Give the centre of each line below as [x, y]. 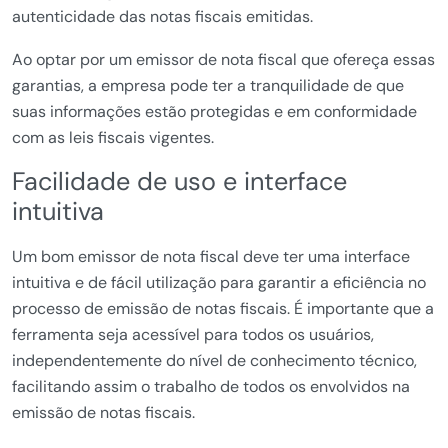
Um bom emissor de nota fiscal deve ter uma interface [211, 256]
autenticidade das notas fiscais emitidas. [162, 16]
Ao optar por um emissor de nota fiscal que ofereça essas [223, 59]
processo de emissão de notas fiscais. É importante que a [223, 308]
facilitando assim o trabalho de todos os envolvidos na [211, 386]
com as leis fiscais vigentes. [113, 137]
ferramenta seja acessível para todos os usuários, [193, 334]
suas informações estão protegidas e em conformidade [214, 111]
